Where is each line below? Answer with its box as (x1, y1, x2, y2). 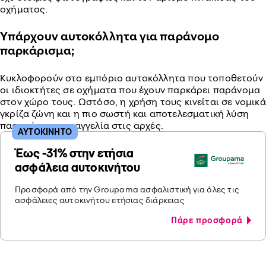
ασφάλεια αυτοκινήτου (15, 160, 141, 174)
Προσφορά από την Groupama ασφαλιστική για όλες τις (15, 184, 239, 194)
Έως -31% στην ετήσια (15, 146, 134, 160)
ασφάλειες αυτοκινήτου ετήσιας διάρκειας (15, 195, 185, 205)
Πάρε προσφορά (171, 215, 247, 225)
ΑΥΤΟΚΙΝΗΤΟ (18, 126, 72, 137)
